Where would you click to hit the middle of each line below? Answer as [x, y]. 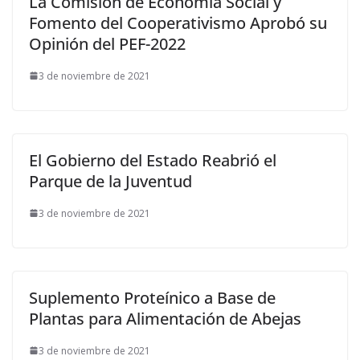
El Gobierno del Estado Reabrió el [153, 160]
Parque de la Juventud [110, 181]
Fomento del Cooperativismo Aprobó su [178, 22]
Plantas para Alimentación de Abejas [165, 318]
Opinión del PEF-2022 [107, 43]
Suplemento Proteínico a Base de [152, 297]
